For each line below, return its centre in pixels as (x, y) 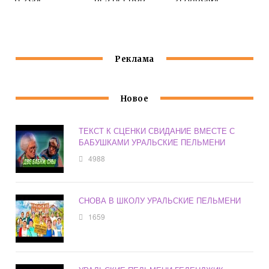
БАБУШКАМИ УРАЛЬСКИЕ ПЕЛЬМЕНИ (152, 142)
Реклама (134, 59)
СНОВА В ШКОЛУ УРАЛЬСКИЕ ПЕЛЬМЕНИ (160, 201)
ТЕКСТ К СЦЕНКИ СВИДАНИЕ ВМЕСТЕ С (157, 131)
